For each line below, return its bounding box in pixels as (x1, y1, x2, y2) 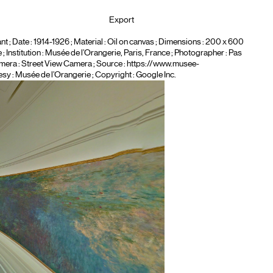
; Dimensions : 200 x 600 (154, 38, 244, 46)
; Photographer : (169, 49, 229, 57)
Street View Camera (21, 60, 92, 68)
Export (109, 16, 135, 24)
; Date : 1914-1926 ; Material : (7, 38, 107, 46)
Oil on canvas (107, 38, 154, 46)
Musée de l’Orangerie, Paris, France (44, 49, 170, 57)
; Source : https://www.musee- (91, 60, 199, 68)
